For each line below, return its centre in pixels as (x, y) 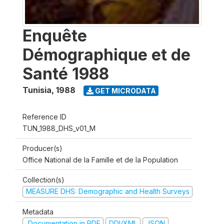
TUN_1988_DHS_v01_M (59, 128)
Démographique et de (106, 55)
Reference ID (44, 117)
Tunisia (37, 90)
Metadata (38, 211)
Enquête (55, 36)
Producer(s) (42, 148)
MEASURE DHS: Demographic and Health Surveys (107, 191)
